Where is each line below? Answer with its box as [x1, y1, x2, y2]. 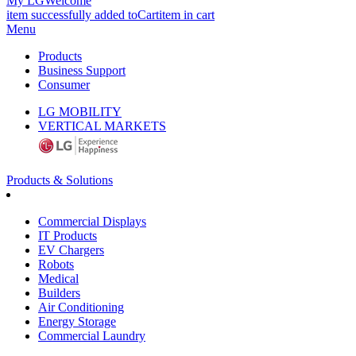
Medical [38, 272, 79, 285]
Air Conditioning [38, 300, 124, 314]
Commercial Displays [38, 215, 146, 228]
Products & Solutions [6, 173, 113, 187]
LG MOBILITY [38, 105, 122, 118]
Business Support [38, 64, 126, 77]
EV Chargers [38, 243, 104, 257]
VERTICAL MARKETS [38, 119, 166, 133]
